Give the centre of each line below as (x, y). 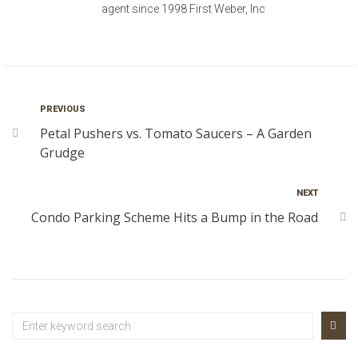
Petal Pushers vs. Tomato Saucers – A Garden (176, 134)
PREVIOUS (63, 109)
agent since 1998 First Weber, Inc (183, 9)
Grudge (62, 153)
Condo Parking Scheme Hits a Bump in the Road (175, 218)
